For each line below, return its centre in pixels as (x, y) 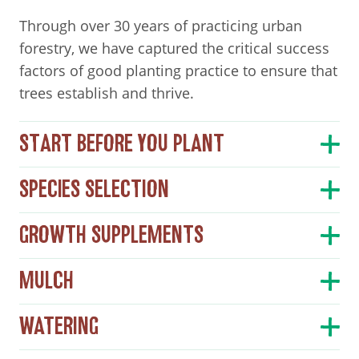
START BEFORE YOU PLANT (122, 143)
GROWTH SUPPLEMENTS (111, 235)
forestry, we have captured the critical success (174, 48)
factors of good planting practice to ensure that (178, 70)
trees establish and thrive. (107, 93)
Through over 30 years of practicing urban (161, 25)
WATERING (59, 326)
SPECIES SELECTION (94, 189)
